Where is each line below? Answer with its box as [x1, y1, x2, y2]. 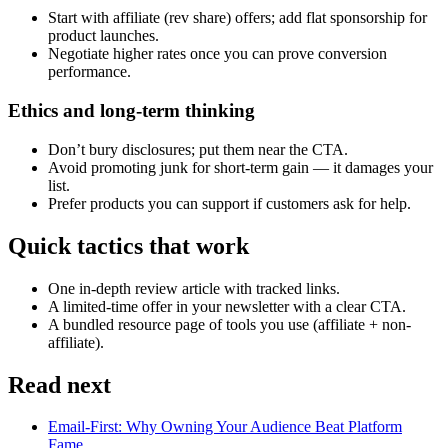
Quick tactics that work [8, 232, 249, 259]
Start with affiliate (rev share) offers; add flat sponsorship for [48, 9, 427, 27]
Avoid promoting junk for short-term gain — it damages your [48, 158, 433, 176]
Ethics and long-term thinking [8, 100, 255, 122]
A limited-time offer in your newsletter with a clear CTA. [48, 297, 406, 315]
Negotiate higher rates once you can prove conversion [48, 45, 387, 63]
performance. [48, 63, 131, 81]
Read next [8, 371, 111, 398]
